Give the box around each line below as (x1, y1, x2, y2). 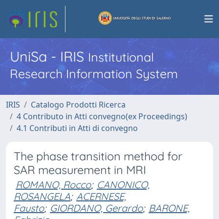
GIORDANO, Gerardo (50, 202, 143, 214)
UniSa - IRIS (10, 47, 88, 65)
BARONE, (149, 202, 190, 214)
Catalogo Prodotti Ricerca (31, 99, 126, 110)
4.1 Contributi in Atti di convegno (17, 123, 138, 133)
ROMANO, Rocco (16, 178, 91, 191)
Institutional (88, 49, 154, 65)
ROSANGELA (14, 190, 70, 202)
